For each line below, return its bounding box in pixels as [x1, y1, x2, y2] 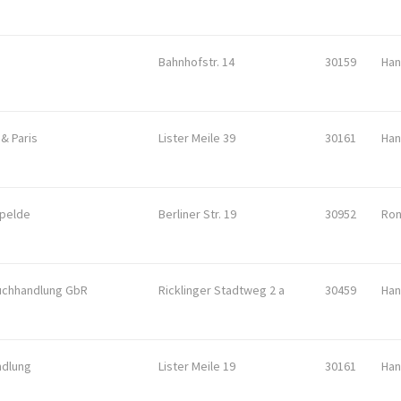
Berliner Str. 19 [158, 206, 236, 222]
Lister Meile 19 [158, 358, 235, 374]
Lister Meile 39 [158, 130, 235, 146]
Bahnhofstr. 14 [158, 54, 235, 70]
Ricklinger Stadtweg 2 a [158, 282, 285, 298]
